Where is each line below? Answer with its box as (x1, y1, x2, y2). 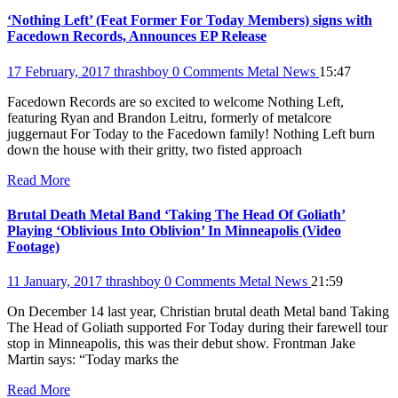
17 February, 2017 (7, 63, 114, 79)
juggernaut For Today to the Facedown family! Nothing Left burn (7, 125, 375, 141)
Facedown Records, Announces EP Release (7, 28, 267, 44)
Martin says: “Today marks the (7, 352, 179, 368)
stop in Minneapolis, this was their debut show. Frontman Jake (7, 336, 355, 352)
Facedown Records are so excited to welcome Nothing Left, (7, 93, 344, 109)
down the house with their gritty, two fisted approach (7, 141, 302, 157)
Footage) (7, 238, 60, 254)
